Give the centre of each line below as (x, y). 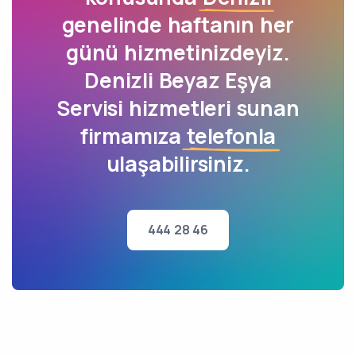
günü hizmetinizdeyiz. (178, 52)
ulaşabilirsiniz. (178, 164)
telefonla (231, 136)
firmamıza (133, 136)
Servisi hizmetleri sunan (178, 108)
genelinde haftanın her (178, 25)
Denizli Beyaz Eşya (178, 80)
